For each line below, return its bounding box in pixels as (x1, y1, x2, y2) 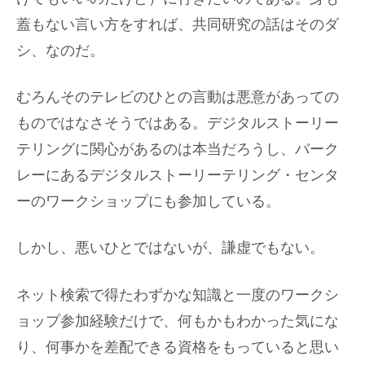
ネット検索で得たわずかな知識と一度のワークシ (16, 286, 339, 303)
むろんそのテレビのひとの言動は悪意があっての (16, 89, 339, 106)
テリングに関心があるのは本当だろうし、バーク (16, 141, 339, 158)
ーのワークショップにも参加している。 (16, 193, 280, 210)
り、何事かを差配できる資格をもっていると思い (16, 338, 339, 355)
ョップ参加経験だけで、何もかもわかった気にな (16, 312, 339, 329)
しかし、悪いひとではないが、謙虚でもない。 (16, 240, 324, 257)
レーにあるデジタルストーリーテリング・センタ (16, 167, 339, 184)
